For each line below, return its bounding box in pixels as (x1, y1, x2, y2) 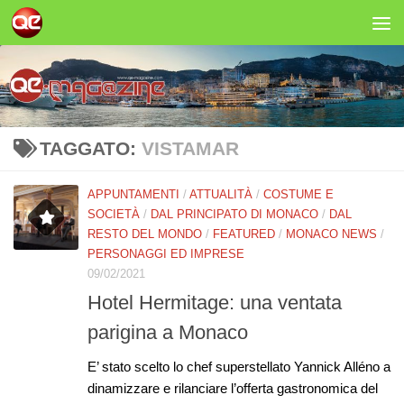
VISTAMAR (141, 138, 239, 159)
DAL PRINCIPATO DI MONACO (151, 207, 318, 221)
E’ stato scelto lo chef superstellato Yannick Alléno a (87, 358, 390, 374)
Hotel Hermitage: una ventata (87, 290, 342, 314)
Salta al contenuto (24, 17, 138, 32)
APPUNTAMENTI (87, 188, 179, 201)
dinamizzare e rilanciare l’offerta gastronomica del (87, 380, 378, 396)
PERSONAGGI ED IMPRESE (87, 247, 244, 261)
